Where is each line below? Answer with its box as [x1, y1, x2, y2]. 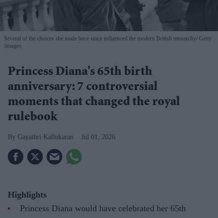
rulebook [8, 111, 57, 125]
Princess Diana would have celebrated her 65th [20, 203, 186, 213]
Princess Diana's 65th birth [8, 66, 152, 79]
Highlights [8, 189, 47, 200]
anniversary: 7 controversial [8, 81, 158, 94]
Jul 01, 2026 [81, 133, 115, 141]
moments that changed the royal [8, 96, 180, 109]
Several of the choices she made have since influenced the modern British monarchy [4, 35, 196, 42]
